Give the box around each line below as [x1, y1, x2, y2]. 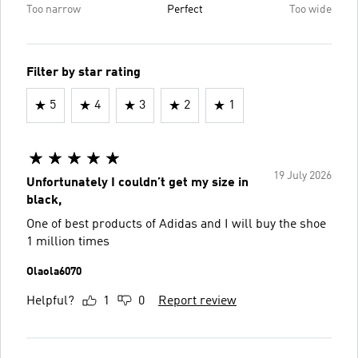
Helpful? [26, 294, 74, 308]
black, [26, 193, 62, 207]
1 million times [26, 235, 109, 249]
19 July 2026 [273, 169, 332, 181]
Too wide [289, 3, 332, 15]
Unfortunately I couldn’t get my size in [26, 176, 249, 189]
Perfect [167, 3, 203, 15]
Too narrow [26, 3, 81, 15]
